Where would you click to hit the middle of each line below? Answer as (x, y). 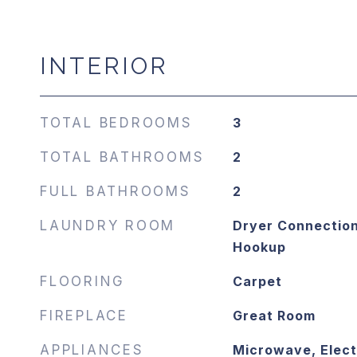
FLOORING (82, 281)
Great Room (274, 316)
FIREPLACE (84, 316)
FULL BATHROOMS (116, 191)
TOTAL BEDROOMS (116, 123)
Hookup (259, 247)
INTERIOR (104, 66)
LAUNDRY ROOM (108, 226)
